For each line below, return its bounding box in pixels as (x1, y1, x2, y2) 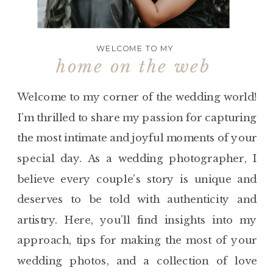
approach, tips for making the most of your (17, 233, 257, 247)
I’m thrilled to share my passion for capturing (17, 111, 257, 124)
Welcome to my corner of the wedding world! (17, 90, 257, 104)
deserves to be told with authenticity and (17, 193, 257, 206)
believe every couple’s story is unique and (17, 172, 257, 185)
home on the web (56, 56, 211, 77)
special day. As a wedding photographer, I (17, 152, 257, 165)
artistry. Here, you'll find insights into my (17, 213, 257, 226)
